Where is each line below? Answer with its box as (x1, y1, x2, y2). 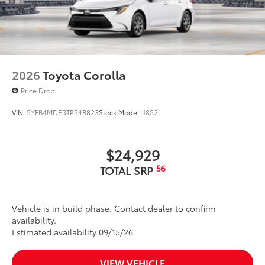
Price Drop (21, 85, 55, 96)
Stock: (99, 107, 118, 118)
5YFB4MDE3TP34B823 (27, 107, 99, 118)
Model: (118, 107, 143, 118)
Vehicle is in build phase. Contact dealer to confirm (12, 202, 216, 215)
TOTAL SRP (99, 163, 156, 179)
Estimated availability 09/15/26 (12, 226, 133, 238)
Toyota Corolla (43, 66, 126, 83)
